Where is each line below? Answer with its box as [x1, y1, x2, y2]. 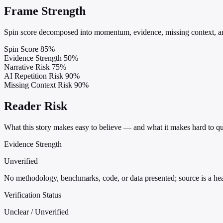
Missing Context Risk [4, 80, 72, 89]
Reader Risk [4, 99, 67, 112]
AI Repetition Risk [4, 71, 63, 80]
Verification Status [4, 190, 61, 199]
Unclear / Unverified [4, 207, 69, 216]
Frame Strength [4, 4, 86, 17]
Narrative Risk [4, 62, 50, 71]
